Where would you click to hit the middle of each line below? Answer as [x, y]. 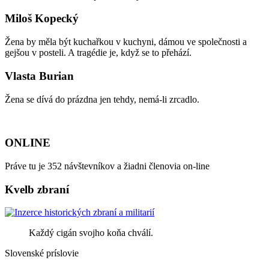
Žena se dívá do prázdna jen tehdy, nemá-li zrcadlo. [102, 99]
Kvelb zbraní [37, 189]
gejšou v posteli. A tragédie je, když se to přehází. [98, 53]
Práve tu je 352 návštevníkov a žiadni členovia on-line [107, 166]
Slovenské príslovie [42, 253]
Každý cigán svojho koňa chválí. [91, 233]
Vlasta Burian [39, 76]
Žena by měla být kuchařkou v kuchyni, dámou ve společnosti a [126, 42]
